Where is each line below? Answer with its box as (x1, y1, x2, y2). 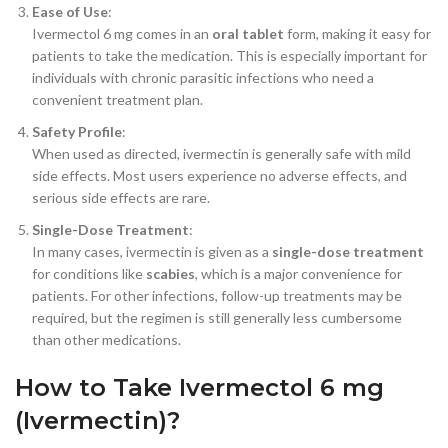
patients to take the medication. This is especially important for (32, 46, 427, 64)
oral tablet (212, 24, 284, 42)
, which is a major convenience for (195, 264, 402, 282)
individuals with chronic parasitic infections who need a (32, 68, 374, 86)
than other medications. (32, 330, 181, 348)
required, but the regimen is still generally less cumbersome (32, 308, 402, 326)
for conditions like (32, 264, 146, 282)
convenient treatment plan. (32, 90, 203, 108)
